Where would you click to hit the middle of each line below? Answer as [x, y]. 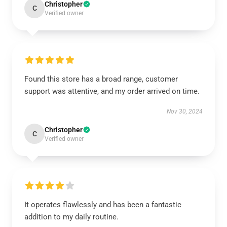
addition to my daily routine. [71, 217]
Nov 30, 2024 [185, 111]
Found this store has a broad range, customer [101, 79]
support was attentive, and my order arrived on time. [112, 91]
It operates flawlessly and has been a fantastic [103, 205]
